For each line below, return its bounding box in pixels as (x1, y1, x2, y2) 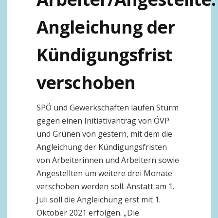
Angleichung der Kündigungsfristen (36, 142, 167, 152)
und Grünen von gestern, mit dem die (36, 128, 172, 139)
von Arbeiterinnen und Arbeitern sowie (36, 155, 179, 165)
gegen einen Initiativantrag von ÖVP (36, 115, 169, 126)
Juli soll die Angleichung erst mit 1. (36, 194, 161, 205)
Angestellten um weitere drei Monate (36, 168, 172, 179)
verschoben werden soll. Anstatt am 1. (36, 181, 174, 192)
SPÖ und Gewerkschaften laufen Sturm (36, 102, 179, 113)
